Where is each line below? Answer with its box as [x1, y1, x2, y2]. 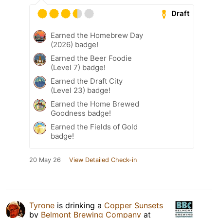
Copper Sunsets [104, 200, 163, 210]
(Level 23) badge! [51, 85, 110, 95]
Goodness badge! [51, 108, 111, 118]
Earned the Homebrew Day [51, 30, 143, 40]
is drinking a [54, 200, 104, 210]
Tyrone [29, 200, 54, 210]
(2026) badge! [51, 39, 98, 49]
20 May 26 [29, 156, 61, 163]
